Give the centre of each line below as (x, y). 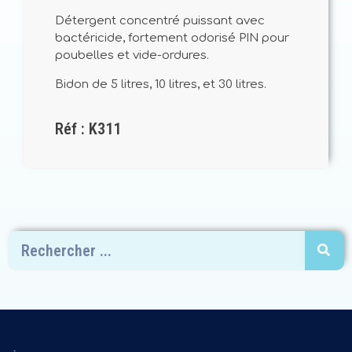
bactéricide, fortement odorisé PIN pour (172, 38)
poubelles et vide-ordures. (132, 56)
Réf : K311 (88, 129)
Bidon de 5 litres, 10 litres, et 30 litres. (161, 85)
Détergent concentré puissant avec (160, 21)
